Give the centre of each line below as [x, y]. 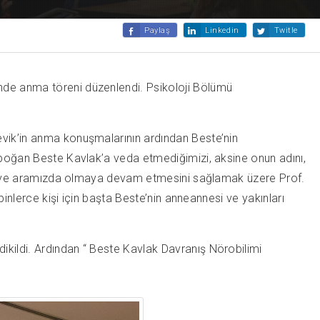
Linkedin [222, 30]
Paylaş [157, 30]
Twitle [286, 30]
